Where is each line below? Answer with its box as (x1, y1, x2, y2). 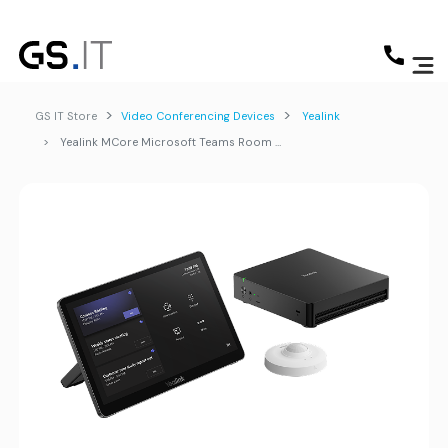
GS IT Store (35, 109, 98, 123)
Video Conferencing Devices (121, 109, 276, 123)
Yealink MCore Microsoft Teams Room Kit (57, 135, 276, 149)
